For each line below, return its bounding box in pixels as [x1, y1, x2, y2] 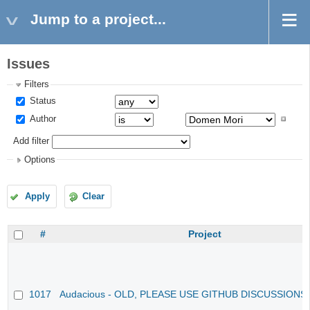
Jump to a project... [30, 11, 166, 27]
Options [24, 154, 56, 165]
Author [27, 113, 57, 124]
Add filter [13, 136, 50, 147]
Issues [7, 56, 50, 72]
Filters [24, 80, 50, 90]
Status [27, 95, 57, 106]
